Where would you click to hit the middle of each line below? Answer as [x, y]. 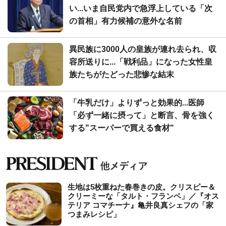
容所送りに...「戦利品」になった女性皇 [141, 62]
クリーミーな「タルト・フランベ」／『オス [143, 196]
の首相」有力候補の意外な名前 [126, 21]
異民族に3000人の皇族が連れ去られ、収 [143, 49]
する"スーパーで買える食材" [122, 128]
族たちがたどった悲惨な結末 [122, 74]
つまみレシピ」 [94, 214]
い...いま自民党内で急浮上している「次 [141, 8]
